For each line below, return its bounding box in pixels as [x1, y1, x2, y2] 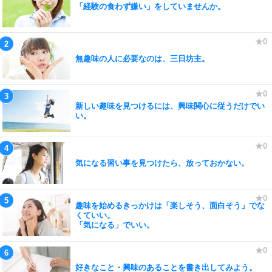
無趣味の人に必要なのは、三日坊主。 [75, 53, 209, 63]
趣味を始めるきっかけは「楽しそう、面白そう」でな [75, 200, 265, 210]
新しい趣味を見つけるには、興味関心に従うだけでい [75, 101, 265, 110]
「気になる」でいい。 [75, 220, 154, 229]
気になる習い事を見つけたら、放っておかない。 [75, 158, 249, 168]
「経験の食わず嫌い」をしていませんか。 [75, 1, 225, 11]
